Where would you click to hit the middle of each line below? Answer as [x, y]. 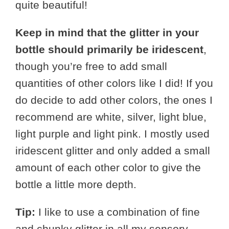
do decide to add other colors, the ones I [114, 100]
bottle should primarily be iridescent [109, 49]
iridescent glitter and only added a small [113, 151]
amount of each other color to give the [108, 167]
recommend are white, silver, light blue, [111, 117]
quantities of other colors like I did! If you [114, 83]
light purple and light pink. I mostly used [112, 134]
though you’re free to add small [91, 66]
